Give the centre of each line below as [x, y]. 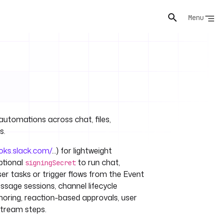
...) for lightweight [82, 151]
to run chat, [98, 162]
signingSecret [50, 163]
